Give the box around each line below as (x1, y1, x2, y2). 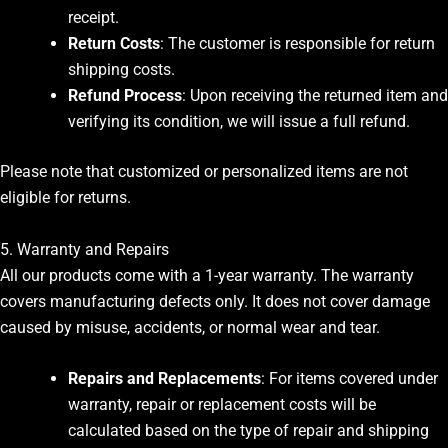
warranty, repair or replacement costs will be (68, 395, 376, 415)
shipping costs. (68, 60, 175, 80)
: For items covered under (261, 369, 438, 389)
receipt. (68, 8, 119, 28)
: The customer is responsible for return (160, 34, 435, 54)
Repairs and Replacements (68, 369, 261, 389)
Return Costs (68, 34, 160, 54)
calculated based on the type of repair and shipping (68, 421, 429, 441)
